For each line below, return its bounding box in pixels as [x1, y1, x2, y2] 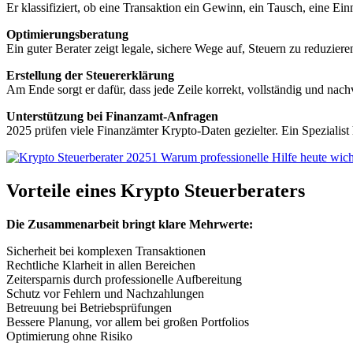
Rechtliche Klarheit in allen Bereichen [6, 258, 195, 272]
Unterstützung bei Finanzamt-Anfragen [6, 109, 218, 123]
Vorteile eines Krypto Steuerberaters [6, 180, 305, 201]
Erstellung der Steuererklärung [6, 68, 174, 82]
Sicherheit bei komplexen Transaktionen [6, 243, 206, 258]
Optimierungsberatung [6, 27, 128, 41]
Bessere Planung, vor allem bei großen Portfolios [6, 314, 249, 329]
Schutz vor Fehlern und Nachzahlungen [6, 286, 204, 300]
